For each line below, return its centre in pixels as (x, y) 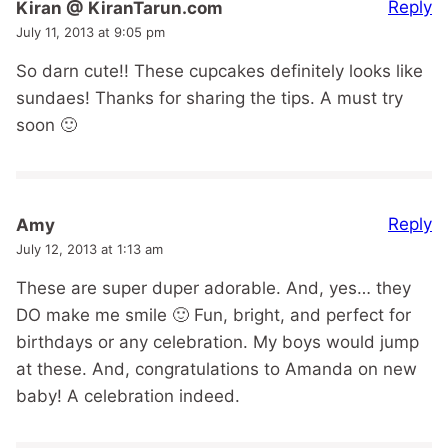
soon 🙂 (46, 124)
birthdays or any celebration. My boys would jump (217, 341)
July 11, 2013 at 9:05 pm (90, 31)
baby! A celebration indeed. (128, 395)
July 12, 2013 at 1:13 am (89, 248)
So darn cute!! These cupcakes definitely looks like (219, 70)
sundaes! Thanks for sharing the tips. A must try (209, 97)
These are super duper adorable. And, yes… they (213, 287)
